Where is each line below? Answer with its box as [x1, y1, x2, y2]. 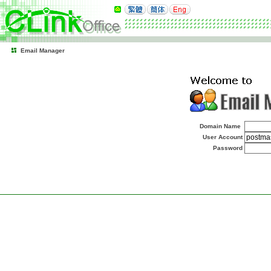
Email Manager [21, 47, 65, 54]
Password [212, 145, 244, 151]
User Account [202, 134, 244, 140]
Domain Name [199, 123, 244, 129]
